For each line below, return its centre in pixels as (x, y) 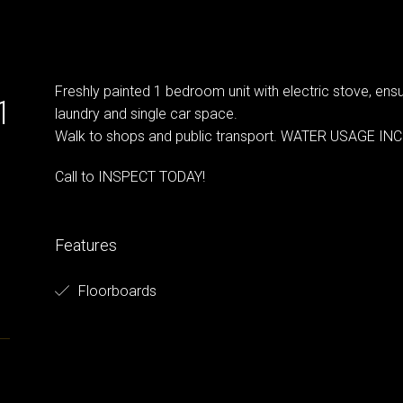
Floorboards (115, 291)
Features (85, 245)
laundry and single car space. (146, 113)
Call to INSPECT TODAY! (130, 176)
